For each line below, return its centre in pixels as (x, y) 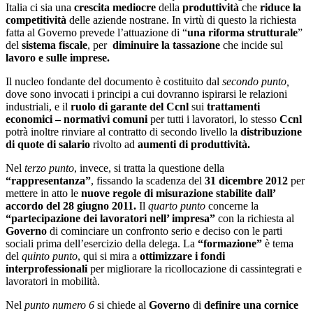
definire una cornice (250, 305)
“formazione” (230, 243)
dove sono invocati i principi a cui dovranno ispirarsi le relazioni (146, 94)
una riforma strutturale (242, 32)
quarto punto (177, 205)
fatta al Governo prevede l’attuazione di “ (96, 32)
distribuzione (271, 131)
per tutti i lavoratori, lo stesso (213, 119)
